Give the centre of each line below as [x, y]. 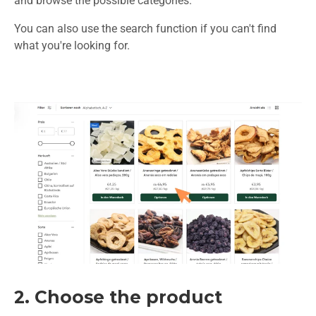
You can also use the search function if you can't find [145, 29]
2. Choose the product [118, 297]
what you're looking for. [72, 46]
